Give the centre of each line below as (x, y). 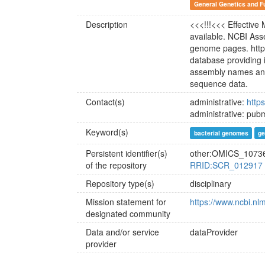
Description (107, 24)
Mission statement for (126, 202)
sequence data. (219, 83)
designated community (128, 214)
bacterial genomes (221, 133)
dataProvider (214, 232)
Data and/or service (122, 232)
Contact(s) (105, 102)
